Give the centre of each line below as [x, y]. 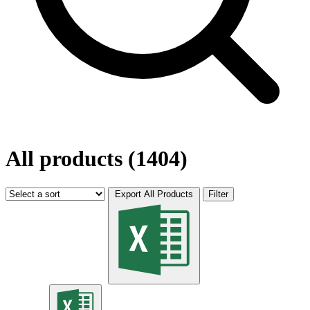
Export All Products [154, 194]
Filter [218, 194]
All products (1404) [97, 159]
